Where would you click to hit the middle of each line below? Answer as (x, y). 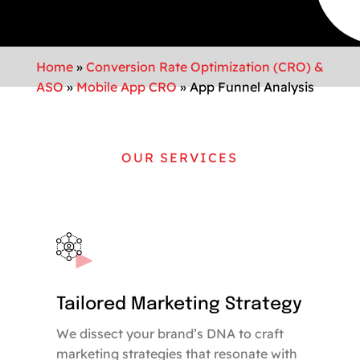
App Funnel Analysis (252, 87)
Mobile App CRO (126, 87)
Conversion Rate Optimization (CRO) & (205, 67)
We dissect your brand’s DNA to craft (170, 334)
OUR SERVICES (180, 157)
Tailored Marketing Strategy (179, 305)
